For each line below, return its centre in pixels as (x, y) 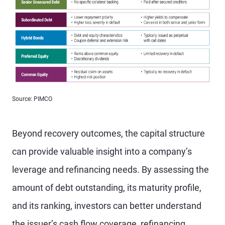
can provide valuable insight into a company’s (102, 151)
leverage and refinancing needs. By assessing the (110, 170)
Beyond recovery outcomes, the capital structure (108, 133)
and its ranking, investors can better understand (107, 206)
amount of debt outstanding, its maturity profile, (107, 188)
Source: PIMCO (32, 99)
